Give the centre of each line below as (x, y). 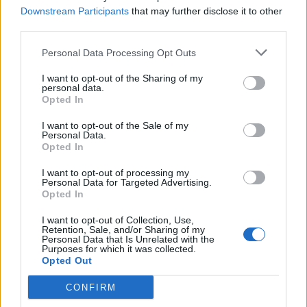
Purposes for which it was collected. (119, 249)
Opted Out (67, 260)
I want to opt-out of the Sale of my (115, 125)
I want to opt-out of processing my (115, 173)
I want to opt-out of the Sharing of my (122, 78)
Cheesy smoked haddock (72, 192)
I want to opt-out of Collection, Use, (118, 220)
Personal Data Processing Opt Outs (119, 52)
